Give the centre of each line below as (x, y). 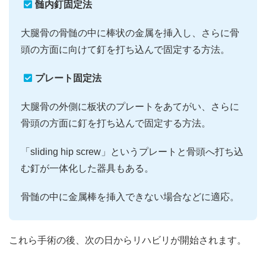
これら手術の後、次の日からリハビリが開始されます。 (128, 240)
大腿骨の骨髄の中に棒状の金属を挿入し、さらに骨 (130, 33)
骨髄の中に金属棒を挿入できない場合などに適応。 (130, 197)
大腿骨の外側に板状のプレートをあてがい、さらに (130, 107)
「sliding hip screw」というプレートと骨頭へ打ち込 (132, 152)
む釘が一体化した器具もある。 (87, 169)
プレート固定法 (68, 78)
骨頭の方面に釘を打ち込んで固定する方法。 (116, 123)
